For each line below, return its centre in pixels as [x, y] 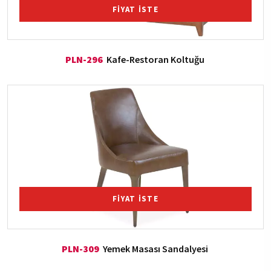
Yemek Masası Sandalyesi [155, 248]
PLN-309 [80, 248]
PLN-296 [84, 59]
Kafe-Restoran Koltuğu [155, 59]
